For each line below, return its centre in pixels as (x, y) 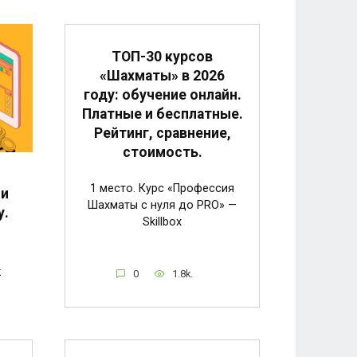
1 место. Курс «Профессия (162, 189)
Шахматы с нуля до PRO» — (162, 206)
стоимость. (162, 152)
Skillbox (162, 222)
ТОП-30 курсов (162, 56)
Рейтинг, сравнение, (162, 133)
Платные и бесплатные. (162, 114)
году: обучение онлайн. (162, 94)
